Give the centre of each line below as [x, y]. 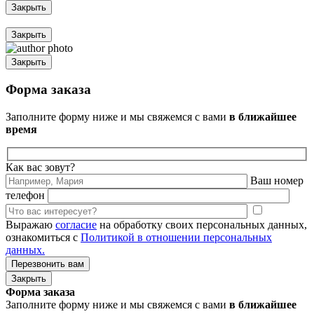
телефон [25, 195]
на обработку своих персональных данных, [202, 224]
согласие [76, 224]
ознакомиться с [43, 237]
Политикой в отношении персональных [176, 237]
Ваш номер [277, 180]
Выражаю [30, 224]
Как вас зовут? [40, 167]
